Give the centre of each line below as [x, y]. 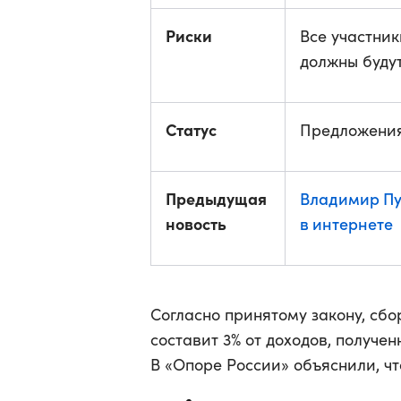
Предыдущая [216, 198]
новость [196, 223]
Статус [191, 129]
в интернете [346, 223]
